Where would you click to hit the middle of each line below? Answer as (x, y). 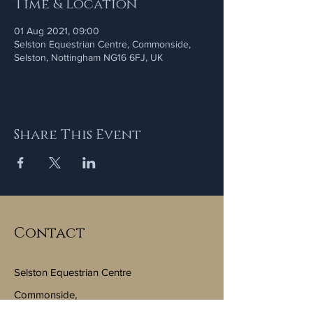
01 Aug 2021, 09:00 (57, 31)
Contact (50, 233)
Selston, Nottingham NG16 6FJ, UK (88, 57)
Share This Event (78, 135)
